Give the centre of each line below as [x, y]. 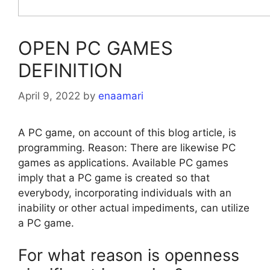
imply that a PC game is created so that [114, 177]
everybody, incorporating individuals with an [125, 193]
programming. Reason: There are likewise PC [127, 147]
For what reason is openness [129, 256]
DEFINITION [70, 71]
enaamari [121, 96]
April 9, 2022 [49, 96]
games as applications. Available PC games [123, 162]
